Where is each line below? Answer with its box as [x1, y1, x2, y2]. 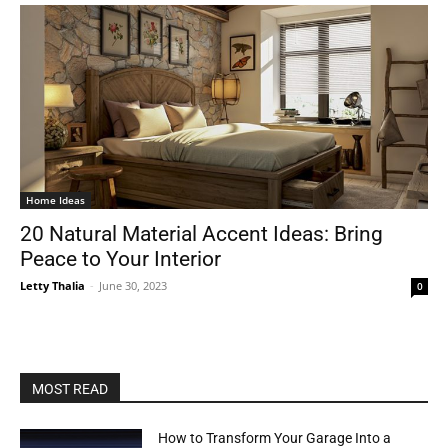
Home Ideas [26, 193, 85, 207]
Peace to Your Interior [20, 247, 221, 271]
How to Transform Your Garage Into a [158, 430, 392, 446]
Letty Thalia [20, 278, 85, 293]
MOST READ [32, 381, 108, 397]
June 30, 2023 [99, 278, 167, 293]
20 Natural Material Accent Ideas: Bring [20, 222, 383, 246]
